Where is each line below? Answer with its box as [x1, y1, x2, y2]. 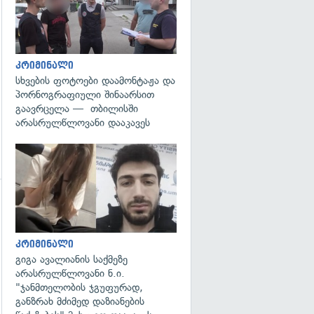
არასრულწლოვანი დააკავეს [15, 116, 150, 129]
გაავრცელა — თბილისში [15, 102, 138, 115]
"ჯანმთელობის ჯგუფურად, [15, 280, 143, 294]
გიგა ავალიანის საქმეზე [15, 252, 128, 266]
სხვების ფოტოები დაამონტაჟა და [15, 74, 175, 87]
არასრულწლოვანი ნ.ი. [15, 266, 125, 280]
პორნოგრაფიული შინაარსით [15, 88, 154, 101]
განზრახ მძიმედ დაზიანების [15, 294, 144, 308]
